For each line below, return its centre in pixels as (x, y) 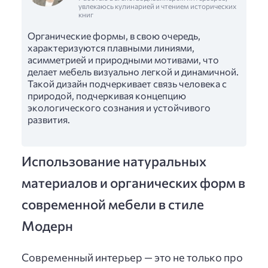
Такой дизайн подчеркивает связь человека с (127, 84)
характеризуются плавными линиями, (111, 48)
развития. (49, 120)
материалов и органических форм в (133, 182)
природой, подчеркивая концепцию (107, 96)
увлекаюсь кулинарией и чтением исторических (157, 6)
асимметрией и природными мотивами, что (123, 60)
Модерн (47, 225)
